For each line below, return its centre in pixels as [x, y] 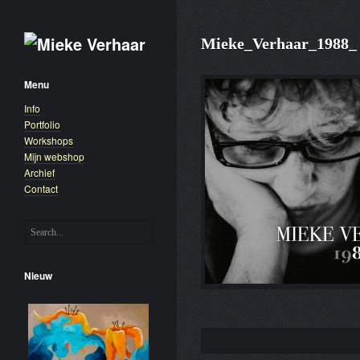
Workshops [49, 140]
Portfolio [42, 124]
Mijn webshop [54, 156]
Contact [41, 188]
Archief [39, 172]
